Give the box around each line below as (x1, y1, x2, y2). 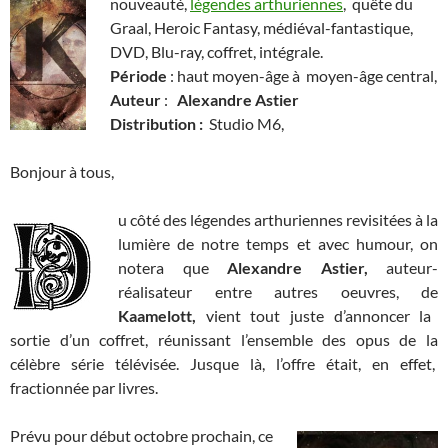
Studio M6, (206, 114, 284, 134)
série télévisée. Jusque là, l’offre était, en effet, (71, 354, 438, 374)
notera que (118, 258, 227, 278)
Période (110, 66, 167, 86)
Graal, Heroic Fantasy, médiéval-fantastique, (110, 18, 413, 38)
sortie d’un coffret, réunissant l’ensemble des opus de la (10, 330, 438, 350)
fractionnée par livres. (10, 378, 158, 398)
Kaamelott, (118, 306, 206, 326)
